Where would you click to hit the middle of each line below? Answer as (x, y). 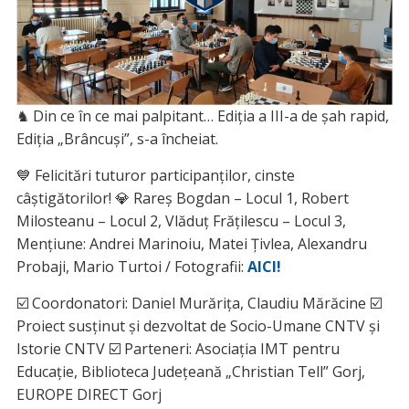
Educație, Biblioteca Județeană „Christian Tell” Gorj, (190, 372)
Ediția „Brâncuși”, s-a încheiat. (117, 139)
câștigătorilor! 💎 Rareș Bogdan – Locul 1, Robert (182, 199)
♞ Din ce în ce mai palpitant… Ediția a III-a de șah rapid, (202, 116)
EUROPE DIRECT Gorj (89, 395)
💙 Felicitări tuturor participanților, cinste (155, 176)
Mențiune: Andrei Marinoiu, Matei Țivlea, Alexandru (191, 244)
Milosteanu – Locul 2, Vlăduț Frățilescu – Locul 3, (181, 221)
